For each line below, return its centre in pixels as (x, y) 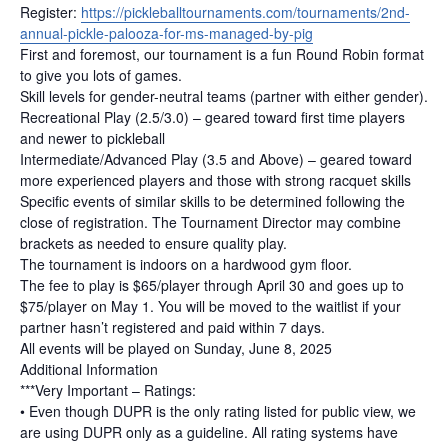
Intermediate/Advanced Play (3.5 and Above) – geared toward (216, 159)
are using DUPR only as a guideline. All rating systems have (209, 432)
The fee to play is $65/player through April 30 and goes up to (212, 285)
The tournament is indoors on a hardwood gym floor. (186, 264)
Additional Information (89, 369)
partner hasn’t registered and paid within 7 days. (172, 327)
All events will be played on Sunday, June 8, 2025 (176, 348)
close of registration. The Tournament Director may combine (210, 222)
